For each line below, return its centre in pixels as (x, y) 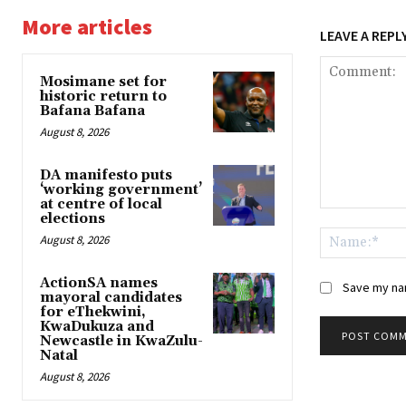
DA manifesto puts (106, 175)
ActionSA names (99, 283)
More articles (87, 26)
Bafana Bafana (92, 111)
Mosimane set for (103, 82)
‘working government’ (121, 189)
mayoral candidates (111, 297)
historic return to (103, 96)
